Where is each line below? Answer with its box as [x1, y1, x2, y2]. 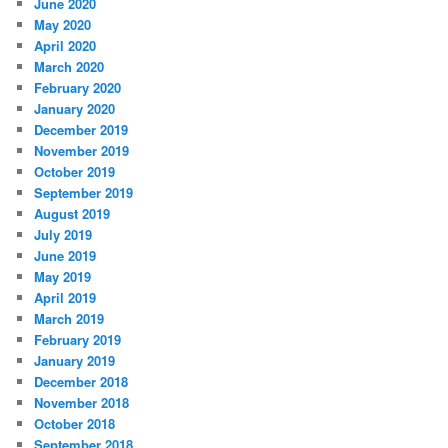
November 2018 [34, 393, 130, 413]
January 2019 [34, 351, 116, 371]
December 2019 [34, 120, 129, 140]
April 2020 [34, 36, 97, 56]
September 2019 [34, 183, 134, 203]
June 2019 [34, 246, 97, 266]
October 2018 [34, 414, 116, 434]
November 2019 [34, 141, 130, 161]
